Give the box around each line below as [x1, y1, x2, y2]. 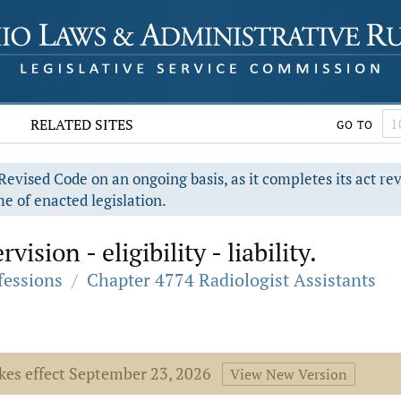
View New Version [230, 364, 347, 384]
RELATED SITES [30, 115, 134, 134]
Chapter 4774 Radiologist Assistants [87, 268, 376, 292]
